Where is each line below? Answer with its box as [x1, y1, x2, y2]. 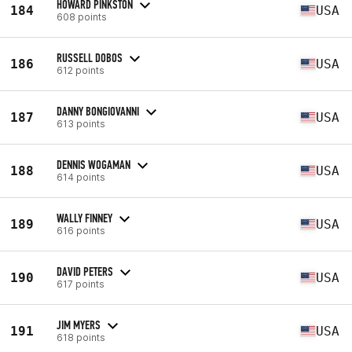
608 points [57, 10, 107, 23]
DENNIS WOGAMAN [57, 156, 130, 172]
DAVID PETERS [57, 263, 113, 279]
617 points [57, 277, 104, 290]
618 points [57, 331, 105, 343]
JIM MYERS [57, 317, 101, 332]
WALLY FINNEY [57, 210, 112, 225]
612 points [57, 64, 104, 76]
